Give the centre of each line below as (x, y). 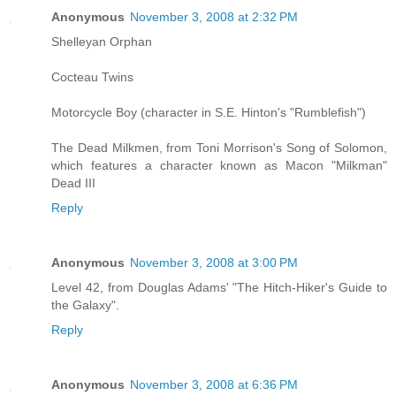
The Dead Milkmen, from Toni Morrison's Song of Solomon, (219, 148)
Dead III (73, 183)
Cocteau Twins (92, 77)
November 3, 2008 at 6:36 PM (214, 385)
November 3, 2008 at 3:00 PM (214, 263)
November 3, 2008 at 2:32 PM (214, 17)
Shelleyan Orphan (102, 42)
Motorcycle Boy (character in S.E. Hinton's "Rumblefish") (209, 113)
